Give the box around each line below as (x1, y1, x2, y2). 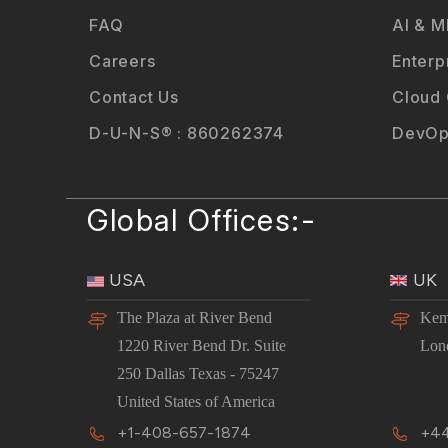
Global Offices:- (87, 202, 316, 239)
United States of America (117, 393, 275, 411)
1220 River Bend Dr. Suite (117, 337, 286, 355)
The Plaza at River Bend (117, 309, 272, 327)
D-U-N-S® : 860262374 (89, 122, 284, 143)
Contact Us (89, 86, 179, 107)
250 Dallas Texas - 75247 (117, 365, 279, 383)
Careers (89, 50, 156, 71)
